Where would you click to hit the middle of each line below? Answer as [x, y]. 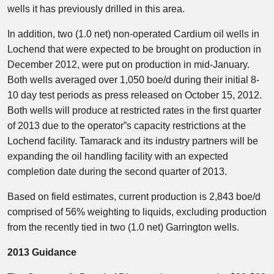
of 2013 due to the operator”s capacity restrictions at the [127, 126]
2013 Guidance [42, 252]
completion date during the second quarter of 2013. [117, 172]
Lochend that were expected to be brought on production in [134, 49]
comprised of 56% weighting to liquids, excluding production [137, 212]
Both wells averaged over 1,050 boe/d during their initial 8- [133, 80]
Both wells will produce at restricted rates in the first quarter [134, 110]
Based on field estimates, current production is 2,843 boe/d [134, 197]
